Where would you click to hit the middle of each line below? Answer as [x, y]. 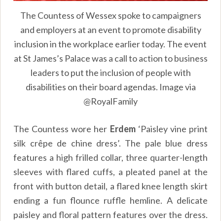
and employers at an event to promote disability [110, 29]
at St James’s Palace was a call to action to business [110, 58]
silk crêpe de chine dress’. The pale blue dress [110, 143]
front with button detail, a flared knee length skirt [110, 186]
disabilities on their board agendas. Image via [110, 87]
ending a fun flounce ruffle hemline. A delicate [110, 200]
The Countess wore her [62, 129]
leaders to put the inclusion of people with [110, 72]
